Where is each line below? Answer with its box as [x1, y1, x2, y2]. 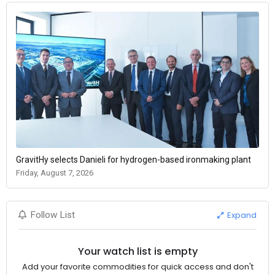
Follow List [30, 209, 76, 221]
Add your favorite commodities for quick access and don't [21, 261, 254, 273]
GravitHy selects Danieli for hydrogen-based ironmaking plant [16, 155, 251, 165]
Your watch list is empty [77, 244, 198, 258]
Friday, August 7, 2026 [16, 168, 93, 178]
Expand [225, 209, 257, 221]
